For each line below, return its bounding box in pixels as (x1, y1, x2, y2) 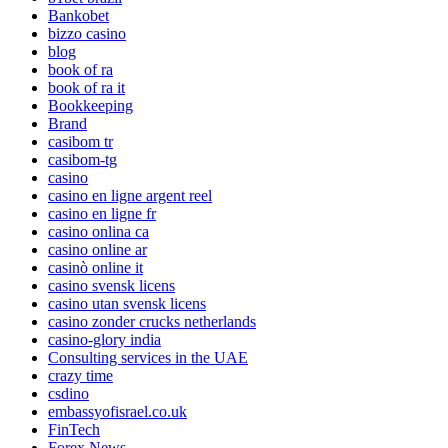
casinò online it (48, 258, 143, 276)
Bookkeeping (48, 96, 133, 114)
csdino (48, 384, 89, 402)
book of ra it (48, 78, 125, 96)
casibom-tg (48, 150, 117, 168)
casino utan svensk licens (48, 294, 206, 312)
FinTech (48, 420, 100, 438)
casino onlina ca (48, 222, 149, 240)
